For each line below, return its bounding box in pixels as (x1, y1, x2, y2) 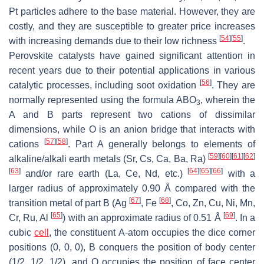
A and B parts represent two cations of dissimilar (9, 109, 255, 120)
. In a (235, 212, 256, 223)
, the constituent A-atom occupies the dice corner (49, 227, 255, 237)
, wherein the (200, 94, 255, 105)
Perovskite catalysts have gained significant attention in (9, 50, 255, 61)
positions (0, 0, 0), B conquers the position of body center (9, 242, 255, 252)
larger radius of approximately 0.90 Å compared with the (9, 183, 255, 193)
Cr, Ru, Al (9, 212, 51, 223)
